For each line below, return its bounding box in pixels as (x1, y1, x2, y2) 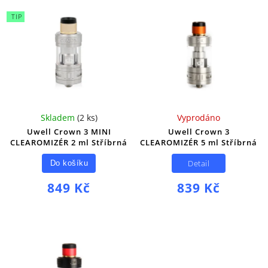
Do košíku (50, 159, 89, 167)
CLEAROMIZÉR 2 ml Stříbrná (10, 137, 128, 148)
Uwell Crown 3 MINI (26, 126, 111, 138)
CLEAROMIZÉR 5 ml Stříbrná (140, 137, 258, 148)
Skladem (40, 112, 77, 124)
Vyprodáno (177, 112, 221, 124)
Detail (188, 158, 210, 169)
